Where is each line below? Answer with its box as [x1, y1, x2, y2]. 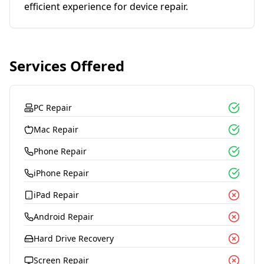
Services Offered [9, 56, 124, 75]
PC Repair [34, 102, 72, 113]
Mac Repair [34, 124, 78, 135]
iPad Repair [34, 189, 79, 200]
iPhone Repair [34, 167, 89, 179]
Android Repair [34, 211, 94, 222]
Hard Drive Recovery [34, 233, 114, 244]
